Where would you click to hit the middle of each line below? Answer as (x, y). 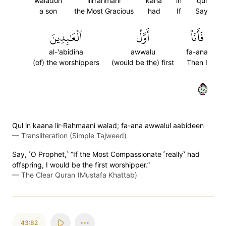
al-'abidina (66, 52)
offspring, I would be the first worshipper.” (81, 165)
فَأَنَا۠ (197, 37)
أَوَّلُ (143, 37)
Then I (197, 62)
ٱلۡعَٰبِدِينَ (66, 37)
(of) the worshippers (66, 62)
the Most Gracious (104, 11)
